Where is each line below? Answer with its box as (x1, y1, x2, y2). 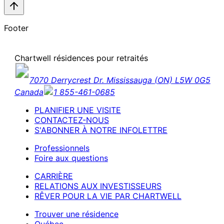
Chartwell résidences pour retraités (14, 52, 148, 63)
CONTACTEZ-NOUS (34, 114, 109, 125)
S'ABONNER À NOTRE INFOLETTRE (34, 124, 167, 135)
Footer (4, 22, 28, 33)
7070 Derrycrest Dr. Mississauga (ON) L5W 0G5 (29, 74, 210, 85)
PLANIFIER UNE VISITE (34, 104, 121, 115)
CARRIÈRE (34, 170, 73, 181)
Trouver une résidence (34, 208, 118, 219)
